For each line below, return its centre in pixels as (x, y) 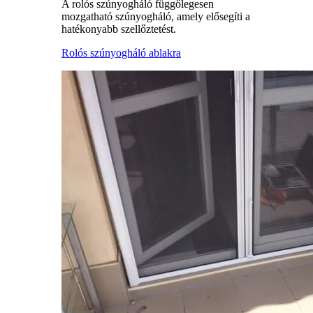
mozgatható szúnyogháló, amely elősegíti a (156, 17)
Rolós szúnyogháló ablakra (121, 53)
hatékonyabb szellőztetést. (119, 29)
